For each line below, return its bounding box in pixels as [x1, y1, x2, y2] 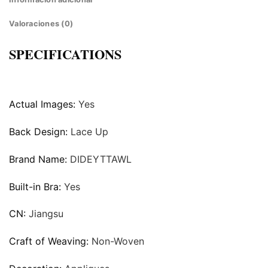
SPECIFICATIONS [9, 44, 121, 65]
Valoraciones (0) [9, 19, 74, 29]
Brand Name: [9, 153, 70, 165]
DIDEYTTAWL [70, 153, 132, 165]
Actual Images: [9, 98, 78, 111]
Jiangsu [29, 208, 63, 220]
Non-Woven [92, 235, 144, 248]
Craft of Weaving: [9, 235, 92, 248]
